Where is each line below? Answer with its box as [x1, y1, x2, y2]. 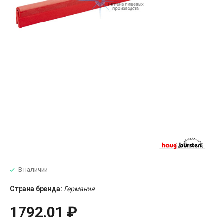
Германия [64, 184, 95, 193]
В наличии [18, 165, 48, 173]
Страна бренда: [10, 184, 62, 193]
